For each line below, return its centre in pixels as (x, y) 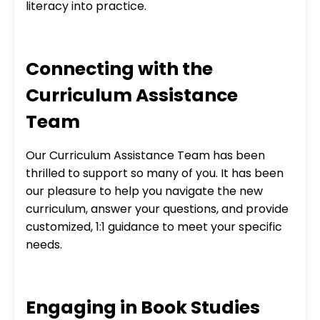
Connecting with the (119, 69)
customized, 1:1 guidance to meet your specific (154, 226)
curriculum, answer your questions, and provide (157, 209)
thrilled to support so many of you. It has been (155, 173)
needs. (44, 244)
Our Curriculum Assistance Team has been (145, 155)
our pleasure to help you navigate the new (144, 191)
